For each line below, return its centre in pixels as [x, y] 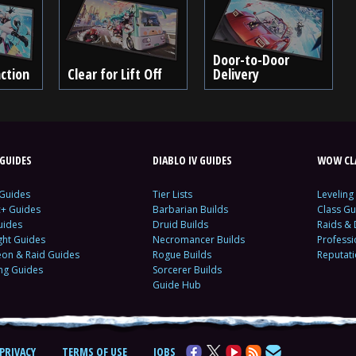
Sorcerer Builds [187, 270]
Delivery [236, 74]
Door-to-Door [251, 60]
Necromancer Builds [198, 240]
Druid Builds [180, 224]
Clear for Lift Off [115, 74]
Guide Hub [176, 285]
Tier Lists [172, 194]
